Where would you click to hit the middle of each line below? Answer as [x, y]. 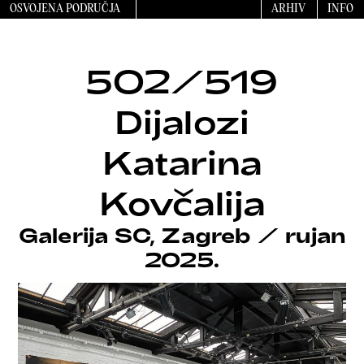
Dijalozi [182, 121]
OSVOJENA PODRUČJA [65, 9]
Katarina [182, 162]
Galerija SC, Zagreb [135, 235]
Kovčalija [182, 203]
